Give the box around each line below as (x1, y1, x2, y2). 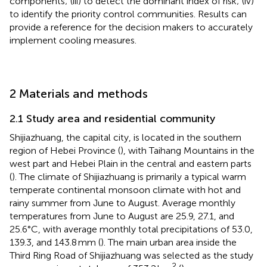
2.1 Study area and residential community (10, 111, 215, 125)
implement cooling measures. (10, 34, 136, 46)
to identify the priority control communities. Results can (10, 8, 247, 20)
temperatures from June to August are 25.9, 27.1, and (10, 210, 234, 222)
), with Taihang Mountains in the (120, 144, 254, 156)
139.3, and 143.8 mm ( (10, 236, 101, 248)
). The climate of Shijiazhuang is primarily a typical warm (12, 170, 246, 182)
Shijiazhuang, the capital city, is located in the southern (10, 131, 241, 143)
